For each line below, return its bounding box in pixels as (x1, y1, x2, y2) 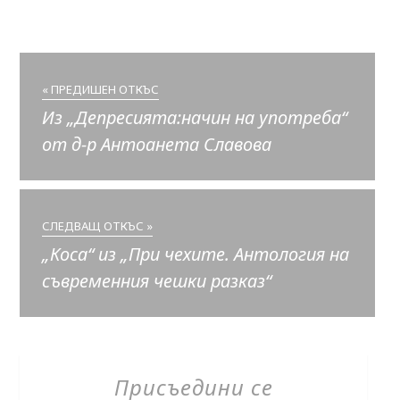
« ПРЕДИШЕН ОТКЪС (42, 81, 160, 98)
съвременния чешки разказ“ (42, 269, 272, 294)
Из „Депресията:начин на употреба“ (42, 105, 348, 130)
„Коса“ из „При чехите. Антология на (42, 242, 350, 267)
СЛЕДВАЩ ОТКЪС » (42, 218, 154, 235)
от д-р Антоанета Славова (42, 132, 272, 157)
